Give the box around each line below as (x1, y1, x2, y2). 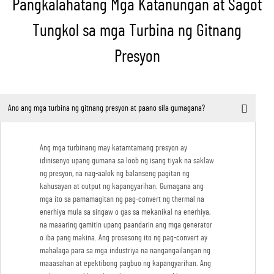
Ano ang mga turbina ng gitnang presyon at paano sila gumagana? (7, 103, 205, 113)
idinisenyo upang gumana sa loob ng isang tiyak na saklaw (40, 157, 214, 166)
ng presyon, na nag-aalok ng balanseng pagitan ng (40, 169, 190, 179)
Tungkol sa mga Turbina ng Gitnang (32, 23, 242, 40)
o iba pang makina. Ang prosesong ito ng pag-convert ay (40, 234, 207, 243)
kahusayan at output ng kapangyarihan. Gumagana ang (40, 182, 204, 191)
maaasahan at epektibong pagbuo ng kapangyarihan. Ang (40, 259, 211, 268)
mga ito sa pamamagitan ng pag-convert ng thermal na (40, 195, 204, 204)
